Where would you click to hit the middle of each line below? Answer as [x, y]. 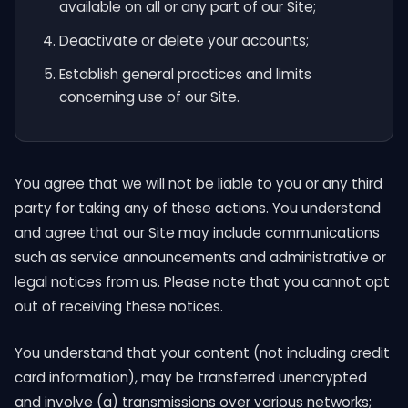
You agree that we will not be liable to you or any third [199, 184]
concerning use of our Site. [149, 97]
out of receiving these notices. [119, 306]
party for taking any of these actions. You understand [198, 208]
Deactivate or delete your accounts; [184, 41]
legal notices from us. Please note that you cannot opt [202, 282]
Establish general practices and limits [185, 74]
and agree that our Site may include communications [197, 233]
